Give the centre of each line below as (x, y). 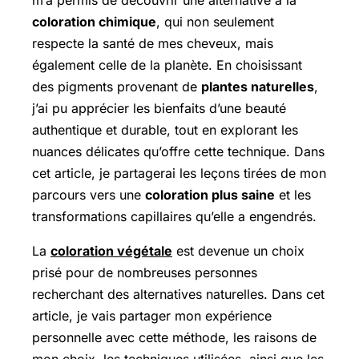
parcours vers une (89, 195)
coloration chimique (94, 22)
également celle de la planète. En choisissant (167, 65)
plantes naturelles (258, 87)
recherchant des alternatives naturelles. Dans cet (178, 294)
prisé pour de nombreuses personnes (145, 272)
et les (293, 195)
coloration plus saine (210, 195)
